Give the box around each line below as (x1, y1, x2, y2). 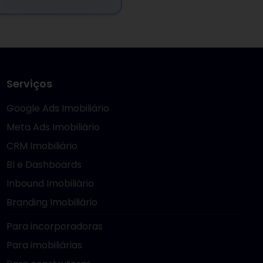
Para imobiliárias (6, 238, 82, 252)
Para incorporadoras (6, 220, 103, 233)
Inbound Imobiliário (6, 177, 94, 190)
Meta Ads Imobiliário (6, 120, 100, 134)
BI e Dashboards (6, 158, 82, 171)
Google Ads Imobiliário (6, 102, 109, 115)
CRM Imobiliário (6, 139, 77, 153)
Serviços (6, 76, 52, 91)
